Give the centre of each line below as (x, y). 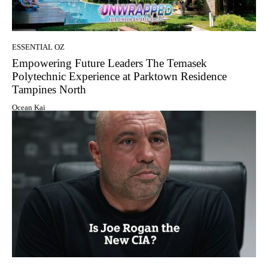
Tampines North (49, 89)
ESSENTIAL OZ (38, 47)
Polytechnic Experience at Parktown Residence (119, 76)
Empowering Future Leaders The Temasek (109, 63)
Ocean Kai (29, 107)
